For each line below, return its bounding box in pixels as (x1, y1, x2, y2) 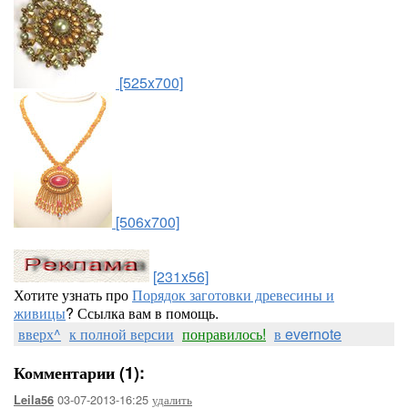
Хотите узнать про (14, 284, 132, 305)
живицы (14, 302, 66, 323)
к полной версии (69, 323, 174, 344)
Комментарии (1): (14, 361, 145, 384)
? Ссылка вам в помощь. (66, 302, 219, 323)
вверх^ (18, 323, 61, 344)
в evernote (274, 323, 342, 344)
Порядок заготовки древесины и (132, 284, 334, 305)
